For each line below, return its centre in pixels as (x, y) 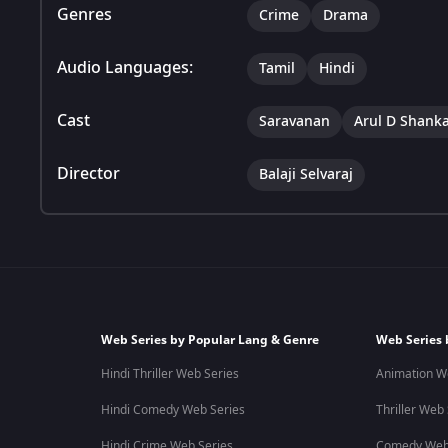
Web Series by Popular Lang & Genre (209, 340)
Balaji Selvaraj (306, 174)
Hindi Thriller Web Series (169, 374)
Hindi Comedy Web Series (172, 410)
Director (88, 173)
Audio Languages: (125, 67)
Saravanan (294, 121)
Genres (84, 14)
